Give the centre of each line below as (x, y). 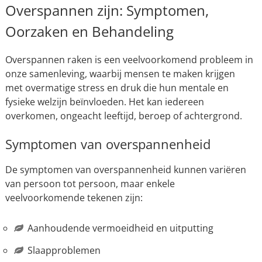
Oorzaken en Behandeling (89, 31)
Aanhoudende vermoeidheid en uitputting (120, 228)
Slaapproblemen (64, 250)
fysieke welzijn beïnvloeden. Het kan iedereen (104, 102)
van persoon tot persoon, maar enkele (90, 184)
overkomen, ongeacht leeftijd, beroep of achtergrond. (123, 116)
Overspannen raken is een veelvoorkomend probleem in (129, 60)
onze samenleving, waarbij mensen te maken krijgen (120, 74)
